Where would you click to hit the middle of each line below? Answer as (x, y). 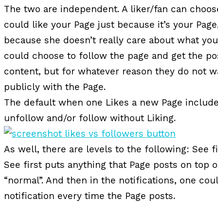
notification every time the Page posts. (90, 196)
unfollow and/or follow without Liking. (90, 118)
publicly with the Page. (55, 87)
